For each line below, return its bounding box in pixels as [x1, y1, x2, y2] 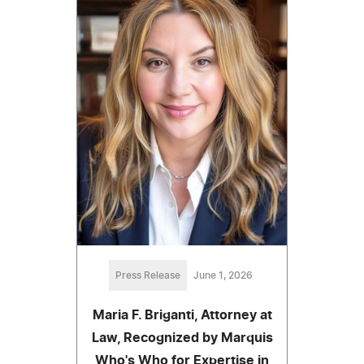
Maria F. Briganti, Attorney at [92, 309, 272, 323]
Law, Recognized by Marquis [91, 331, 273, 345]
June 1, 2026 [193, 271, 253, 281]
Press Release [115, 271, 180, 281]
